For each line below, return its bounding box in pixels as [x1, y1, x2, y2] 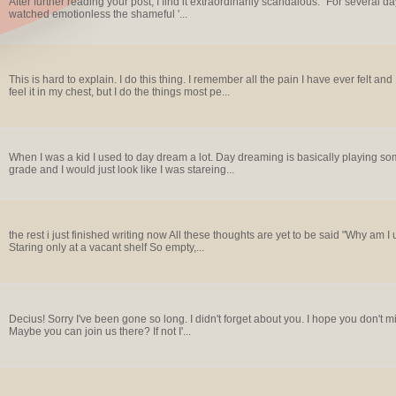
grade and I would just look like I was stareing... [8, 164, 234, 176]
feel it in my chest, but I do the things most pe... [8, 86, 230, 98]
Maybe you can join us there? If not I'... [8, 325, 191, 338]
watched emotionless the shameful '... [8, 8, 187, 20]
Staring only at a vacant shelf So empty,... [8, 241, 204, 254]
